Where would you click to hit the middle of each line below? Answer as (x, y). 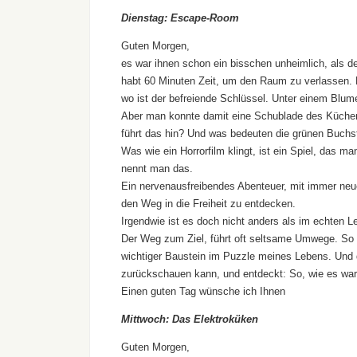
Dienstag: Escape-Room (180, 18)
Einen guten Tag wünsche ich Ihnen (203, 292)
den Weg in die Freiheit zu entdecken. (208, 204)
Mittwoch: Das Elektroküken (190, 320)
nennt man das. (157, 169)
